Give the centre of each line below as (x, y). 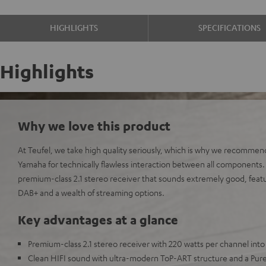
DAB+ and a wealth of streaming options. (91, 192)
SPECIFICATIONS (229, 27)
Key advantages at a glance (98, 219)
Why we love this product (94, 126)
